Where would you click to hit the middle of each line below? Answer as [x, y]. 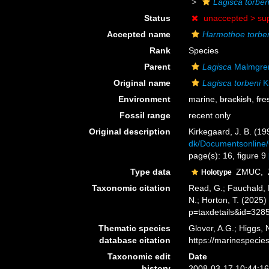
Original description [130, 131]
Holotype [218, 172]
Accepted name [139, 34]
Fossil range [145, 115]
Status [158, 18]
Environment [145, 99]
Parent [158, 67]
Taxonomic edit [139, 256]
